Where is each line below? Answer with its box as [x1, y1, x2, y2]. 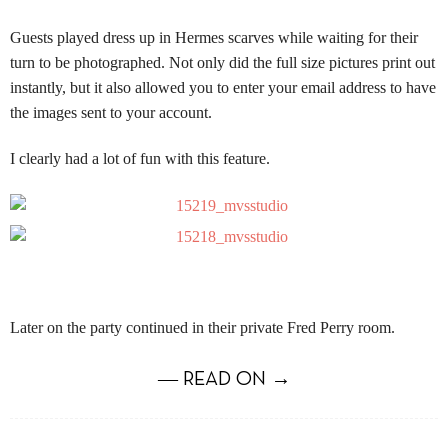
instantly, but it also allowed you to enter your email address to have [10, 79, 436, 97]
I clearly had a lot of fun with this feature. [10, 150, 270, 168]
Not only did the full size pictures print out [169, 54, 435, 72]
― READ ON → [157, 371, 291, 390]
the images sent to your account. [10, 104, 212, 122]
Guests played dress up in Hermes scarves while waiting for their [10, 29, 418, 47]
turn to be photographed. [10, 54, 165, 72]
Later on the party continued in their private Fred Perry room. [10, 319, 399, 337]
